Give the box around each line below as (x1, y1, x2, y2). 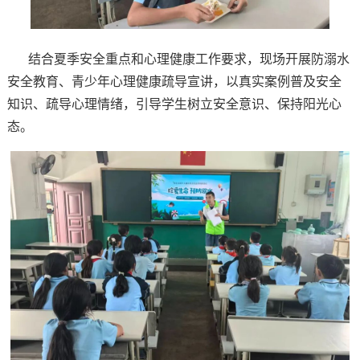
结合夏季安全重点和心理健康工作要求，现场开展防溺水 (27, 51, 350, 66)
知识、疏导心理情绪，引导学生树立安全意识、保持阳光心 (6, 96, 342, 111)
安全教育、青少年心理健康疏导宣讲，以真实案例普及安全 (6, 74, 342, 88)
